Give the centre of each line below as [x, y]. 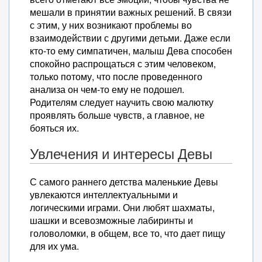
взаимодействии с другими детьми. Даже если [130, 38]
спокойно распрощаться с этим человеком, [123, 63]
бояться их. [54, 128]
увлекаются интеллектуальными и [104, 194]
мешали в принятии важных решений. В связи [131, 12]
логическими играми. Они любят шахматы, [122, 207]
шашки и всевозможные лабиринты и [111, 220]
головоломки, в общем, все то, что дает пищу [127, 233]
